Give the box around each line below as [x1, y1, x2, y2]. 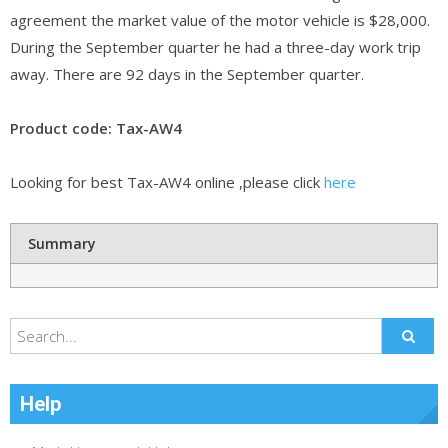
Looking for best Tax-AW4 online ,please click [10, 171, 324, 192]
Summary [28, 233, 97, 253]
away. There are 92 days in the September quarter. [10, 63, 364, 84]
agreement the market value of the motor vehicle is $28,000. [10, 9, 430, 30]
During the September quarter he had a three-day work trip [10, 36, 421, 57]
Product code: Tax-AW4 [10, 117, 182, 138]
